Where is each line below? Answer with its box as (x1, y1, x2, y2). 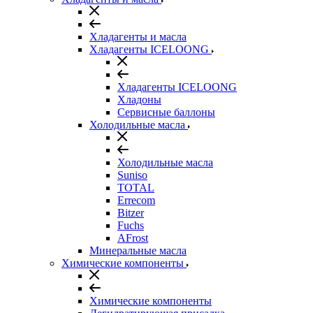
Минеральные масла (89, 245, 187, 256)
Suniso (117, 169, 147, 181)
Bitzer (117, 207, 144, 219)
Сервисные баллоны (117, 106, 215, 118)
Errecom (117, 194, 155, 206)
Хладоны (117, 94, 161, 105)
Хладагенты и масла (89, 31, 187, 43)
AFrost (117, 232, 148, 244)
